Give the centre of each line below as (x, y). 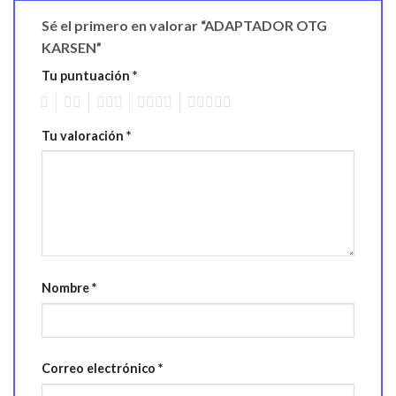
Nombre (67, 287)
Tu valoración (84, 135)
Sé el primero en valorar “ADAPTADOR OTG (184, 25)
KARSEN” (73, 47)
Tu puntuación (87, 75)
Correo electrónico (100, 369)
